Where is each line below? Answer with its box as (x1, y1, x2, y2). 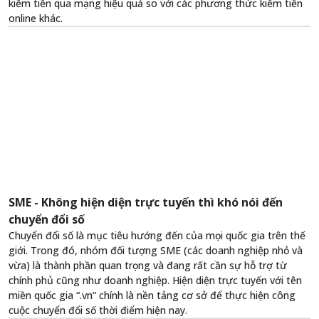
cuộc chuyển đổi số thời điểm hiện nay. (9, 303, 187, 318)
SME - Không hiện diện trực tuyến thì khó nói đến (9, 194, 283, 211)
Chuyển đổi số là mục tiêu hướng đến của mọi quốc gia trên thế (9, 229, 305, 243)
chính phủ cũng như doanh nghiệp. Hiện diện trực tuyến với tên (9, 273, 302, 288)
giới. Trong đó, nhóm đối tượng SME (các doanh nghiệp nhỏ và (9, 244, 303, 258)
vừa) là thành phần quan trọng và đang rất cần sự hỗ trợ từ (9, 258, 287, 273)
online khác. (9, 11, 63, 26)
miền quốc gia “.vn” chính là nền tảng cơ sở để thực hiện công (9, 288, 296, 303)
